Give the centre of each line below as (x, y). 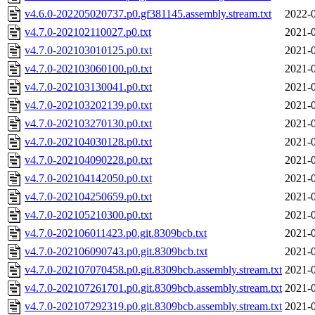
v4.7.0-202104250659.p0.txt (88, 197)
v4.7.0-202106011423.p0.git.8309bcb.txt (116, 233)
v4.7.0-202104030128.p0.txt (88, 142)
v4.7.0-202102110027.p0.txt (88, 32)
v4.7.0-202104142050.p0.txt (88, 179)
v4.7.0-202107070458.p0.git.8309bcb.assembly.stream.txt (153, 270)
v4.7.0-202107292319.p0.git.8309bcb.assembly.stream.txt (153, 307)
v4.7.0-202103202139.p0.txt (88, 105)
